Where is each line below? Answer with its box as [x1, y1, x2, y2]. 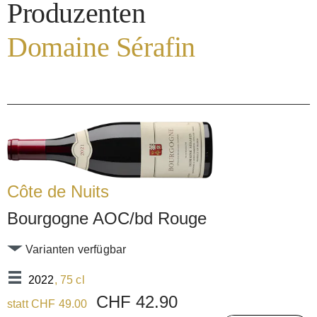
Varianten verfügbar [23, 243, 127, 256]
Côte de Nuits [7, 182, 109, 202]
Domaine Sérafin [7, 31, 195, 64]
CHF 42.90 [96, 292, 178, 312]
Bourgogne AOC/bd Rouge [7, 209, 207, 229]
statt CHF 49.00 [7, 298, 91, 311]
